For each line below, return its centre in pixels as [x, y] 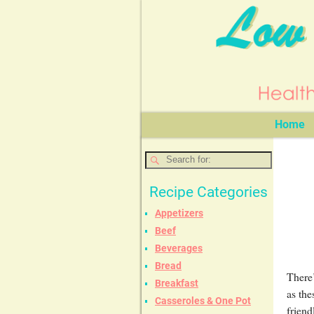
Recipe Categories [209, 192]
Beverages [179, 248]
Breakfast [177, 284]
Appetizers [179, 213]
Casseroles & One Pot [203, 301]
